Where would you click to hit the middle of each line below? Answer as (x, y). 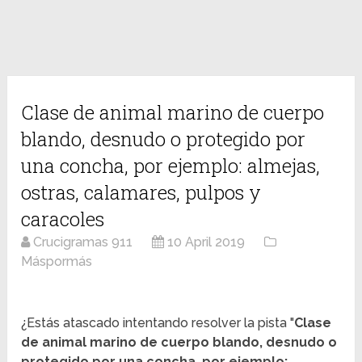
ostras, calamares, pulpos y (141, 193)
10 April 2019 (206, 242)
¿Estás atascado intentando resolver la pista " (158, 323)
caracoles (63, 219)
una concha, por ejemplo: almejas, (171, 166)
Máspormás (57, 262)
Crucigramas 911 (83, 242)
